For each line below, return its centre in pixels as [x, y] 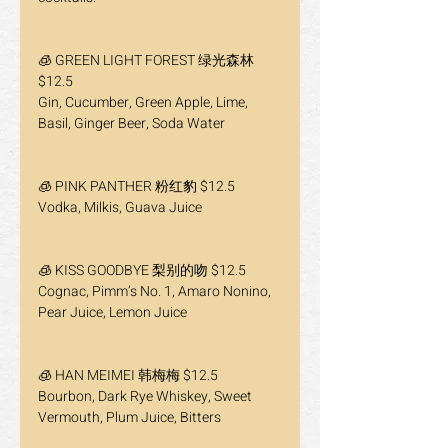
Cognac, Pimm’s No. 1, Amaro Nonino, [156, 291]
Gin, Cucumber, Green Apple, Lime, [144, 102]
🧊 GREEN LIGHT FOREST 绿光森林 [147, 60]
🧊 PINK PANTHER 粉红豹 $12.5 [136, 186]
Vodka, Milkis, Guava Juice [120, 207]
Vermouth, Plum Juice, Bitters [129, 417]
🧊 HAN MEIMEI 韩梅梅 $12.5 [128, 375]
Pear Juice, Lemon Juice [112, 312]
